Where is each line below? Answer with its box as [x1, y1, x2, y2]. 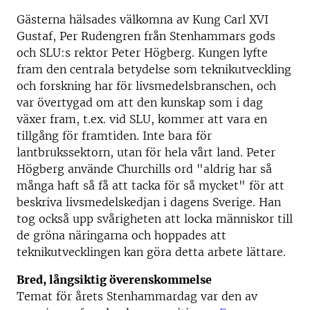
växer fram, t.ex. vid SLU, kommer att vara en [17, 112, 267, 126]
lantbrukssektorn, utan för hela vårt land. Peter [17, 145, 275, 159]
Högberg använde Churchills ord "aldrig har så [17, 162, 272, 176]
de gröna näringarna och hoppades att [17, 228, 226, 242]
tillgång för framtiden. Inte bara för [17, 129, 212, 143]
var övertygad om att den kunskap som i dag [17, 95, 263, 109]
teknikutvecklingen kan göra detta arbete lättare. [17, 245, 286, 259]
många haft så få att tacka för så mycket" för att [17, 179, 284, 192]
